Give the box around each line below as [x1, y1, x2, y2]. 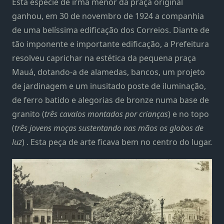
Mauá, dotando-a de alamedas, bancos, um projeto [12, 66, 205, 77]
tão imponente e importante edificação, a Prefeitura [12, 38, 209, 49]
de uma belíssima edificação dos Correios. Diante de [12, 24, 209, 35]
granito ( [12, 108, 44, 119]
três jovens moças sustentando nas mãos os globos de [14, 122, 203, 133]
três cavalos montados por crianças [44, 108, 168, 119]
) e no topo [168, 108, 209, 119]
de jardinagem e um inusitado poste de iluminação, [12, 80, 206, 91]
